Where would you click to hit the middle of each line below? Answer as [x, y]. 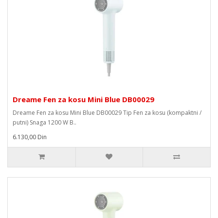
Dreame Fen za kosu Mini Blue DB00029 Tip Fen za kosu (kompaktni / [107, 113]
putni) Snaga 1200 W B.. [45, 122]
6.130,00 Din [30, 137]
